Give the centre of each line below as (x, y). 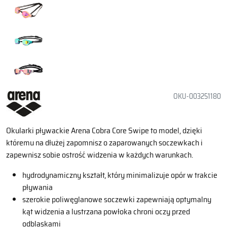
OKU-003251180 (197, 96)
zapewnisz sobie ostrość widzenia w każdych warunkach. (100, 155)
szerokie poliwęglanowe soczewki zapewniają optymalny (117, 199)
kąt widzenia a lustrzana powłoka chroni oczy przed (106, 211)
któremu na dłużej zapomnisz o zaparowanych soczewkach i (104, 142)
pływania (37, 187)
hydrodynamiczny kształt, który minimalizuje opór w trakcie (120, 175)
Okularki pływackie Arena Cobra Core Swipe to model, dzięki (104, 130)
